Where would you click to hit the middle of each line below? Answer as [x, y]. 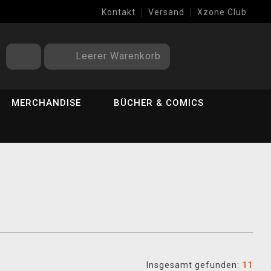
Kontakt [119, 12]
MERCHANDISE [47, 103]
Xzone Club [222, 12]
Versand [166, 12]
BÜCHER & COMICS [159, 103]
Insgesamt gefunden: [194, 265]
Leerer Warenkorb [118, 56]
